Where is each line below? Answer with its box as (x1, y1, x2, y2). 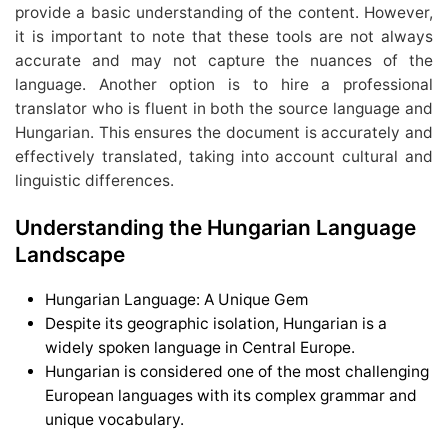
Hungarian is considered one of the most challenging (45, 361, 429, 381)
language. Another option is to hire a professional (15, 75, 433, 95)
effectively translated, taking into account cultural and (15, 147, 433, 167)
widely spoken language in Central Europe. (45, 337, 355, 357)
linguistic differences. (15, 171, 174, 191)
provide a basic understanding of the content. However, (15, 3, 433, 23)
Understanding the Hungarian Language (15, 214, 416, 240)
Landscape (15, 241, 125, 267)
